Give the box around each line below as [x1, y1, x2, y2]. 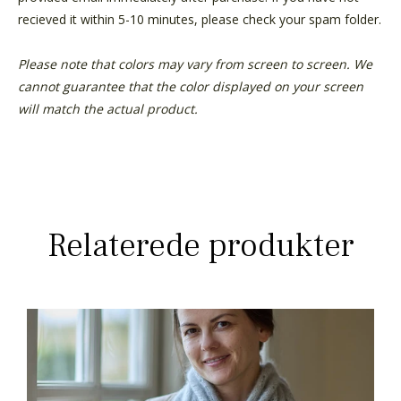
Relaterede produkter [47, 223, 354, 268]
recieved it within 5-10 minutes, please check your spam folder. [18, 10, 381, 28]
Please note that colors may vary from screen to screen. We [18, 55, 372, 73]
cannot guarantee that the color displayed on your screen [18, 77, 363, 95]
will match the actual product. [18, 99, 198, 117]
